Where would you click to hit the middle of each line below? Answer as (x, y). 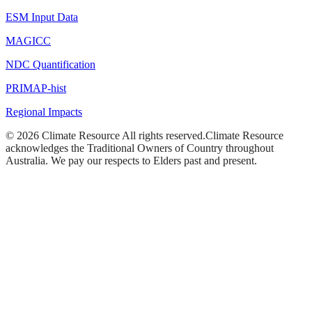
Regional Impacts (44, 111)
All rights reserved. (163, 135)
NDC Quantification (50, 64)
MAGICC (28, 40)
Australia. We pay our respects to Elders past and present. (131, 160)
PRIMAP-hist (36, 88)
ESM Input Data (42, 17)
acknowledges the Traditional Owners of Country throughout (140, 148)
